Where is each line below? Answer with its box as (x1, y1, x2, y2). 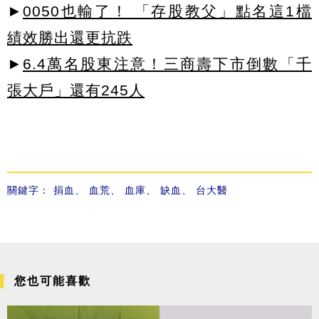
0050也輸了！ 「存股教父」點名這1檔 (23, 2, 312, 19)
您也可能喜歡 (14, 274, 91, 287)
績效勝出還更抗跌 (7, 28, 132, 46)
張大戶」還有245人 (7, 81, 145, 98)
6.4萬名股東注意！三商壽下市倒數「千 (23, 55, 312, 72)
